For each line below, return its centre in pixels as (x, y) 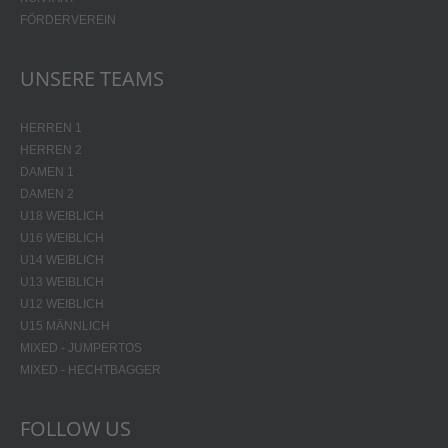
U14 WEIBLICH (62, 259)
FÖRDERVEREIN (68, 19)
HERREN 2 (51, 149)
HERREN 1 (51, 127)
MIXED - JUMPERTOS (81, 347)
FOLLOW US (75, 428)
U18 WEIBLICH (62, 215)
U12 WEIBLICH (62, 303)
